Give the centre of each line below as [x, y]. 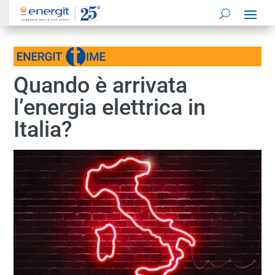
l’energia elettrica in [110, 107]
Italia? [43, 129]
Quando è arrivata [101, 85]
